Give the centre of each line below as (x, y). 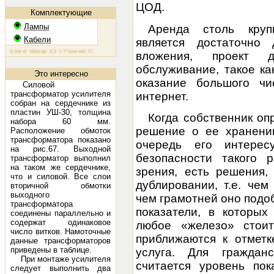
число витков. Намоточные (61, 231)
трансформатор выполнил (61, 158)
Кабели (37, 39)
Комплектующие (61, 13)
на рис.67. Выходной (61, 149)
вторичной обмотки (61, 186)
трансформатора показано (61, 140)
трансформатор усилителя (61, 94)
